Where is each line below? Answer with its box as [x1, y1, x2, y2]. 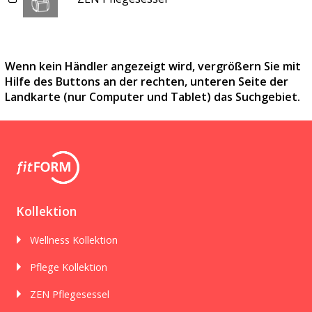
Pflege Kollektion [30, 260, 107, 274]
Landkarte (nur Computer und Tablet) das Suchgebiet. [5, 89, 300, 105]
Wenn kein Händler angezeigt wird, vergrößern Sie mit [5, 58, 301, 75]
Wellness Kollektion [30, 233, 118, 247]
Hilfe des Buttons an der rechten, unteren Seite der [5, 74, 288, 90]
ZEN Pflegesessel [30, 287, 109, 301]
